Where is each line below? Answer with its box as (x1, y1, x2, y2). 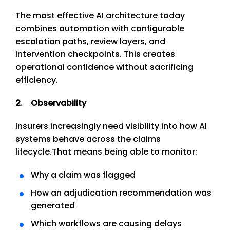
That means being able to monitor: (52, 146, 197, 158)
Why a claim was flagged (30, 169, 136, 181)
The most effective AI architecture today (15, 10, 185, 22)
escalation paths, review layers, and (15, 35, 165, 48)
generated (30, 200, 75, 212)
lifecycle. (15, 146, 52, 158)
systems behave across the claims (15, 133, 161, 145)
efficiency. (15, 74, 58, 86)
